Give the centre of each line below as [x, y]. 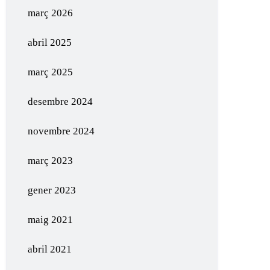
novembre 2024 [61, 131]
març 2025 [51, 72]
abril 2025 [50, 42]
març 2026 [51, 13]
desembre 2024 [61, 102]
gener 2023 [52, 190]
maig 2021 [51, 220]
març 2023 [51, 161]
